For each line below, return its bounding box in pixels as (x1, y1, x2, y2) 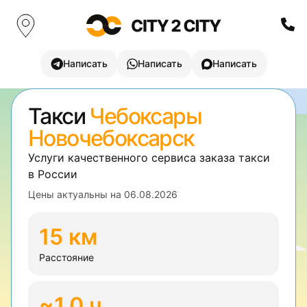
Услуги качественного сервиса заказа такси (28, 151, 270, 164)
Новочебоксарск (28, 125, 195, 151)
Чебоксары (89, 103, 202, 130)
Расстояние (39, 251, 94, 263)
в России (28, 167, 77, 181)
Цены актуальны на (28, 188, 124, 200)
